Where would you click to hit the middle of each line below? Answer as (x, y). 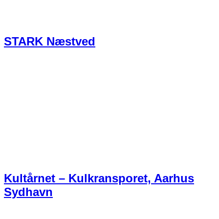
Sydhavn (28, 192)
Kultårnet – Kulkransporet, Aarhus (99, 178)
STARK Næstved (50, 42)
